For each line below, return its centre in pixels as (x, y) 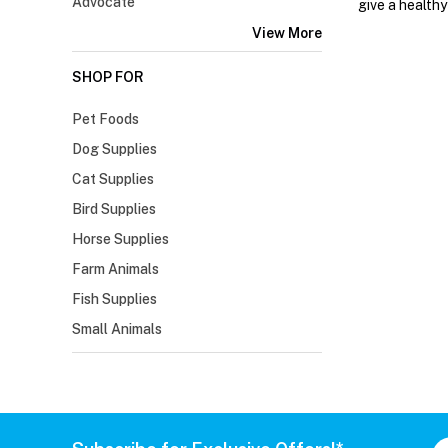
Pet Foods (105, 119)
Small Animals (117, 329)
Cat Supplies (113, 179)
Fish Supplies (114, 299)
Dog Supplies (114, 149)
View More (287, 33)
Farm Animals (115, 269)
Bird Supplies (114, 209)
